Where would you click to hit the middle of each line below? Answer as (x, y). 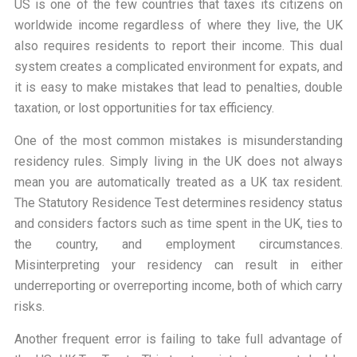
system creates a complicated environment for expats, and (178, 66)
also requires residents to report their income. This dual (178, 45)
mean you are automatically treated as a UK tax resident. (178, 182)
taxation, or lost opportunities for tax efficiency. (144, 108)
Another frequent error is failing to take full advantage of (178, 339)
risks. (29, 306)
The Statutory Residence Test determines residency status (178, 202)
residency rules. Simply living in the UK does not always (178, 161)
